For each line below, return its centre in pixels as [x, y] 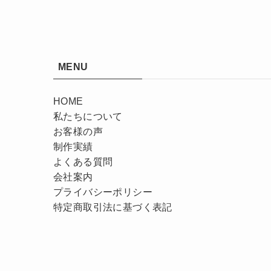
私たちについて [88, 117]
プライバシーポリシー [103, 192]
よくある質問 [83, 162]
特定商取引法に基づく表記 [113, 207]
